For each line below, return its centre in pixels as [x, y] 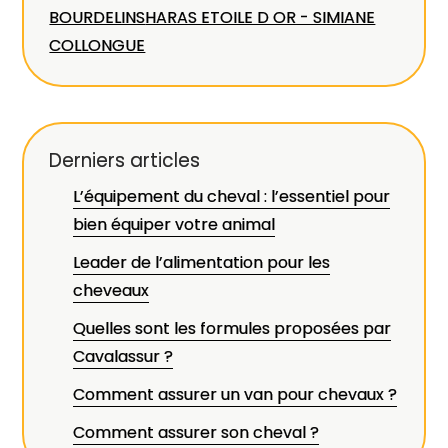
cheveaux [111, 290]
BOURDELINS [97, 17]
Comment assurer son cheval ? [196, 432]
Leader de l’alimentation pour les [202, 262]
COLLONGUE [97, 45]
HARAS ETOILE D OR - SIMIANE [260, 17]
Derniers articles [125, 160]
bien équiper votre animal [174, 224]
